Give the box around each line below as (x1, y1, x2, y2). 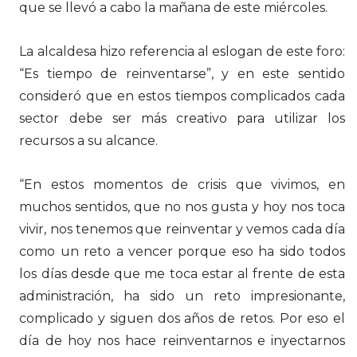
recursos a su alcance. (19, 133, 159, 149)
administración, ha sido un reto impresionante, (19, 288, 345, 304)
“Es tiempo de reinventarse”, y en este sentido (19, 66, 345, 82)
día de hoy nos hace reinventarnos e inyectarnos (19, 333, 345, 349)
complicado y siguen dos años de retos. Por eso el (19, 311, 345, 327)
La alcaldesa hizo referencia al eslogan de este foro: (19, 44, 345, 60)
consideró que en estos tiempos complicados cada (19, 88, 345, 104)
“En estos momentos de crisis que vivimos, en (19, 177, 345, 193)
